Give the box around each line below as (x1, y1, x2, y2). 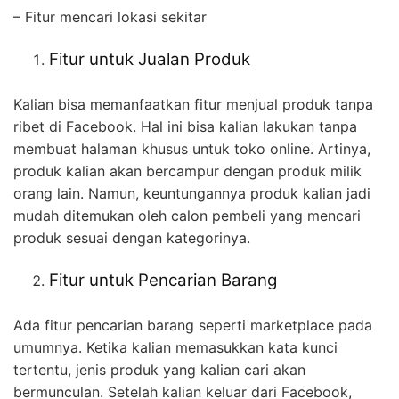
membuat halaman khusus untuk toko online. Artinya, (13, 139, 370, 158)
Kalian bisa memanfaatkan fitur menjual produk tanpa (13, 94, 373, 113)
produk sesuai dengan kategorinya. (13, 228, 250, 247)
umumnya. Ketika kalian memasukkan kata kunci (13, 338, 338, 356)
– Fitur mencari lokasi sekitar (13, 7, 207, 26)
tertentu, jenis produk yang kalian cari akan (13, 360, 305, 379)
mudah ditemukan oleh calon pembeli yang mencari (13, 206, 361, 224)
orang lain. (13, 183, 88, 202)
